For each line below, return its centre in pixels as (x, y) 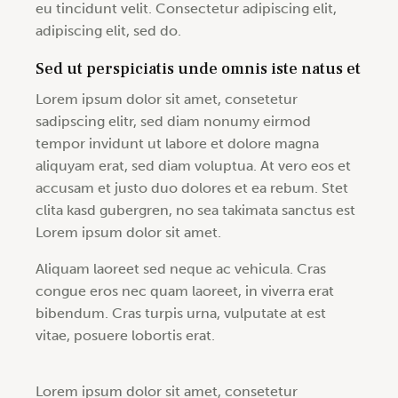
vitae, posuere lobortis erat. (125, 336)
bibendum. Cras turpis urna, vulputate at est (181, 314)
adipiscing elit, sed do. (108, 31)
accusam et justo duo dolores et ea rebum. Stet (192, 188)
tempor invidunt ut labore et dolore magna (177, 144)
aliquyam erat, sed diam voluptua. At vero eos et (193, 166)
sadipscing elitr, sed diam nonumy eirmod (173, 122)
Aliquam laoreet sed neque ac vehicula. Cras (181, 269)
